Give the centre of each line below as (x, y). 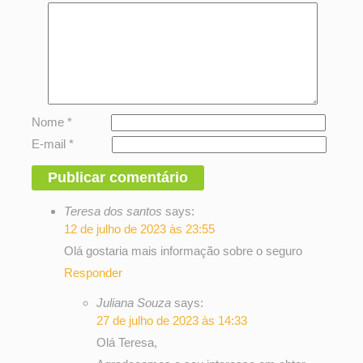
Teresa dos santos (113, 211)
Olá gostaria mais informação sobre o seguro (184, 250)
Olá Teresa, (127, 342)
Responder (94, 272)
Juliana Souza (134, 302)
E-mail (51, 143)
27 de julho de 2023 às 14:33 (172, 320)
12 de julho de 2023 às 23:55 (140, 228)
